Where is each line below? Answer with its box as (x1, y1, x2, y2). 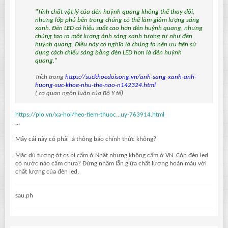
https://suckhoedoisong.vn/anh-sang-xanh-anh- (65, 73, 196, 80)
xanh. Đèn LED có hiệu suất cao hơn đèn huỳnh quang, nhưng (35, 24, 203, 32)
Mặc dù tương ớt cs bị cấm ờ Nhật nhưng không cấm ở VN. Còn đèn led (15, 152, 208, 159)
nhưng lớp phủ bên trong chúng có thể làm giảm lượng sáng (35, 16, 199, 23)
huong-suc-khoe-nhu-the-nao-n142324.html (35, 81, 156, 89)
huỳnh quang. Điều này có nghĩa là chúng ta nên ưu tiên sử (35, 41, 196, 48)
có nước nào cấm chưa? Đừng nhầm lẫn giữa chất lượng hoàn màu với (15, 160, 207, 167)
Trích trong (35, 73, 65, 80)
